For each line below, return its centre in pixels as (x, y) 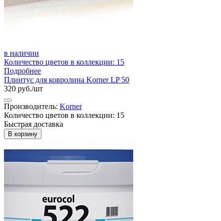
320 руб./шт (23, 88)
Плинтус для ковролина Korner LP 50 (67, 79)
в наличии (21, 53)
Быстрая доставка (34, 124)
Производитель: (32, 106)
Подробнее (22, 71)
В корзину (23, 134)
